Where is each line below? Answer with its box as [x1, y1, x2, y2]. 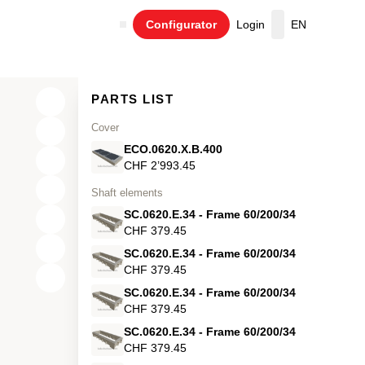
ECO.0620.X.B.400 [124, 142, 222, 156]
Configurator [146, 17, 217, 31]
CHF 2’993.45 [124, 158, 196, 172]
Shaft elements [91, 187, 163, 199]
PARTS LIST [91, 92, 174, 106]
